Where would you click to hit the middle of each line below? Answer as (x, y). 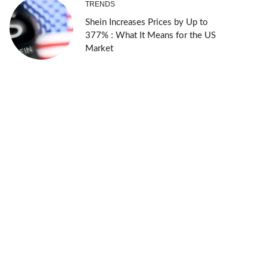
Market (99, 49)
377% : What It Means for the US (150, 36)
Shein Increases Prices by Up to (146, 23)
